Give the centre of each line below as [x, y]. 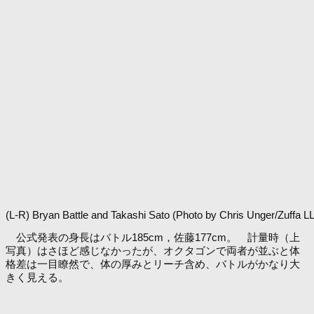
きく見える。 [37, 277]
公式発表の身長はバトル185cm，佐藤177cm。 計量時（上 [153, 237]
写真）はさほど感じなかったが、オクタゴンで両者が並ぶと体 [153, 251]
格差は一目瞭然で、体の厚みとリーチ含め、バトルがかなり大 [153, 264]
